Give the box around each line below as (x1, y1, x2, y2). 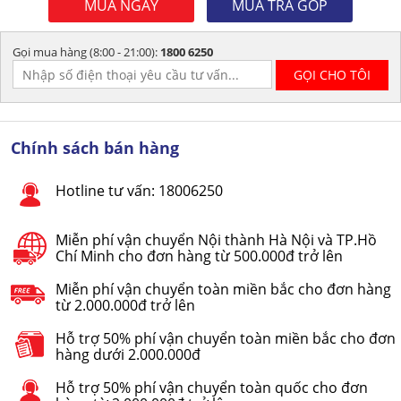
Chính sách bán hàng (11, 136, 179, 158)
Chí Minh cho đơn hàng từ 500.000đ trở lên (55, 245, 343, 266)
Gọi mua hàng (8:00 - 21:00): (13, 43, 160, 60)
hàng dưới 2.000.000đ (55, 344, 200, 364)
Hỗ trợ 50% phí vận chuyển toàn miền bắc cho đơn (55, 328, 396, 348)
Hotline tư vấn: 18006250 (55, 180, 223, 200)
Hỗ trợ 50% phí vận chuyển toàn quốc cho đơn (55, 377, 368, 397)
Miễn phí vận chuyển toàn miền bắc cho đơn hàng (55, 278, 391, 299)
